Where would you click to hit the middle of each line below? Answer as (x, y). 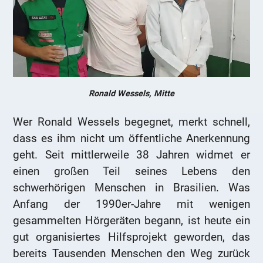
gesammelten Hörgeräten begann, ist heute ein (131, 221)
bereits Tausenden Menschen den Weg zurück (131, 254)
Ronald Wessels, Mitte (131, 94)
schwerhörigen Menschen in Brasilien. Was (131, 188)
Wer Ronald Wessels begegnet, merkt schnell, (131, 122)
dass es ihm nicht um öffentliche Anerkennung (131, 139)
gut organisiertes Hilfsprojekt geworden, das (131, 237)
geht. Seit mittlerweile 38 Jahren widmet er (131, 155)
